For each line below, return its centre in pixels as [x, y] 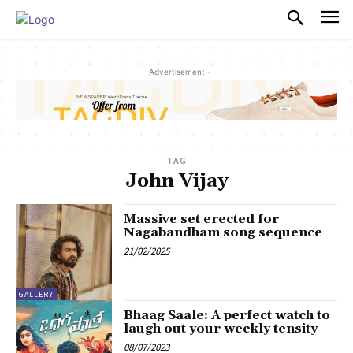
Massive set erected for [202, 219]
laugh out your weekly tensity [221, 329]
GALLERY [36, 295]
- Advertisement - [176, 71]
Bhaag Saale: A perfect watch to [227, 316]
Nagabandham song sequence [223, 233]
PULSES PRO [112, 19]
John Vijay [176, 182]
